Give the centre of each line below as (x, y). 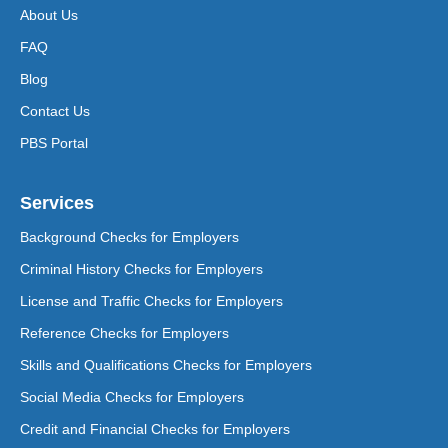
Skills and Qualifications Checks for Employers (166, 364)
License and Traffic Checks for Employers (151, 300)
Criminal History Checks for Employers (141, 268)
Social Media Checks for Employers (132, 396)
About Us (49, 14)
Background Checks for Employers (129, 236)
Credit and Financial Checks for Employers (155, 428)
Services (57, 202)
